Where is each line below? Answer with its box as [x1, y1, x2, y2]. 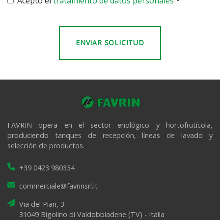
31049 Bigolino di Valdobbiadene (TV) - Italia [19, 210, 165, 219]
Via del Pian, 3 [19, 199, 64, 209]
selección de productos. [7, 141, 84, 150]
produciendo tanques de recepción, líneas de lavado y [7, 131, 213, 140]
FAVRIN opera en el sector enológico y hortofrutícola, [7, 120, 213, 130]
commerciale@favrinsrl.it [19, 181, 98, 191]
